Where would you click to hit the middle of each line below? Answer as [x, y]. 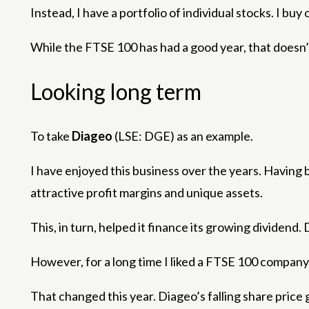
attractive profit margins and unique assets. [147, 193]
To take [51, 136]
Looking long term [116, 91]
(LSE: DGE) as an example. [183, 136]
